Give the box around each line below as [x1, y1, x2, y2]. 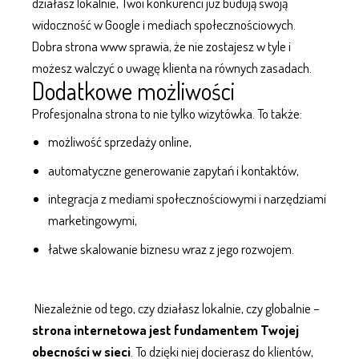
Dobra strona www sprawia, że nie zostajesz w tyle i [32, 37, 291, 54]
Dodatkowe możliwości [32, 75, 235, 106]
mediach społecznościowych [147, 15, 293, 33]
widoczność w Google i [32, 15, 147, 33]
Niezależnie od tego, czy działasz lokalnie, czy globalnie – [32, 299, 320, 317]
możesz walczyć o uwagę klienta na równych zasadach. [32, 58, 312, 76]
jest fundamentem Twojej [147, 321, 299, 338]
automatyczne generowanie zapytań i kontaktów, [48, 161, 299, 179]
